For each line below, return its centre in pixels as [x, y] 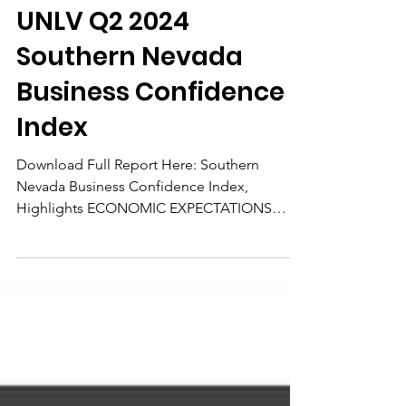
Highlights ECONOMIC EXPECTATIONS [144, 299]
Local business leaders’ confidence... [135, 320]
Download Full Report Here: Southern [138, 255]
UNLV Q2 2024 [103, 112]
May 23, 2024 [47, 63]
